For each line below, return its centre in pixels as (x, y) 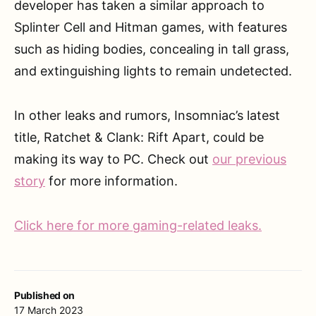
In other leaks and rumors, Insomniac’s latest (147, 116)
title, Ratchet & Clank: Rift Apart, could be (139, 138)
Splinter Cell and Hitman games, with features (151, 28)
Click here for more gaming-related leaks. (138, 226)
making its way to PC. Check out (113, 159)
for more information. (111, 181)
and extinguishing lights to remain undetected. (153, 71)
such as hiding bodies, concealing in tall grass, (152, 49)
